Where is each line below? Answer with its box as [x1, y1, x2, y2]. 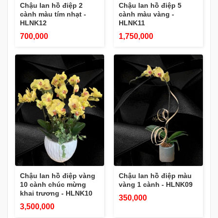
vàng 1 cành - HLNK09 [119, 180, 193, 188]
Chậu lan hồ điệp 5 [119, 1, 182, 9]
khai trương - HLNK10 [20, 189, 92, 197]
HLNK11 [119, 19, 145, 27]
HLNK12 [20, 19, 47, 27]
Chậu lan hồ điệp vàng [20, 171, 95, 180]
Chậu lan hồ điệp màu [119, 171, 192, 180]
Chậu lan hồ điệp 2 [20, 1, 83, 9]
